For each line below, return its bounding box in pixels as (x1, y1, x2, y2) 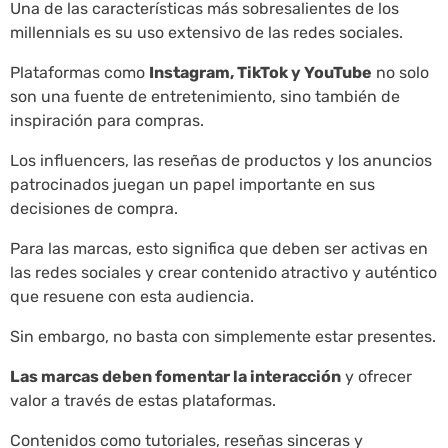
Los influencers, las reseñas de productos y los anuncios (10, 150, 432, 170)
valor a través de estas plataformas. (10, 390, 276, 410)
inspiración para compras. (10, 110, 204, 130)
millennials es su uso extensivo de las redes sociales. (10, 22, 403, 42)
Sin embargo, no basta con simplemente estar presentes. (10, 326, 436, 346)
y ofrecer (341, 366, 412, 386)
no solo (372, 62, 429, 82)
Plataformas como (10, 62, 149, 82)
